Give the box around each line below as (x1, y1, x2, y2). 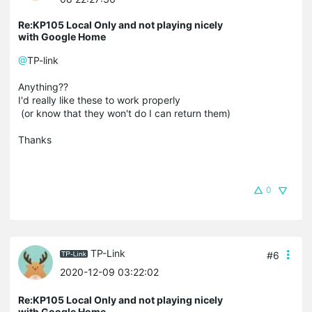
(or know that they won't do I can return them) (18, 107, 231, 119)
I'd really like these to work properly (18, 93, 180, 106)
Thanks (18, 133, 52, 146)
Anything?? (18, 80, 71, 93)
